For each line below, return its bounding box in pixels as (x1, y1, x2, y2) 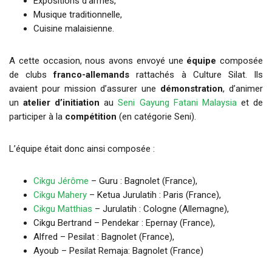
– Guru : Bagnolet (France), (89, 175, 197, 187)
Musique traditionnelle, (33, 9, 122, 21)
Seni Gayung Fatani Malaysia (118, 97, 237, 109)
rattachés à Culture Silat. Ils (129, 69, 263, 81)
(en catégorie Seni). (117, 111, 196, 123)
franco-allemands (53, 69, 130, 81)
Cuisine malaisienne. (33, 23, 114, 35)
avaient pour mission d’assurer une (9, 83, 160, 95)
